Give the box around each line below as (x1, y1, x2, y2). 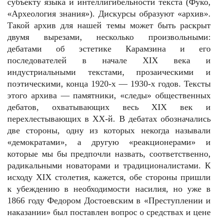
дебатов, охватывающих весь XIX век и (7, 102, 211, 112)
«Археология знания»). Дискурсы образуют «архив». (7, 9, 211, 18)
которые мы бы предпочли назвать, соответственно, (7, 149, 211, 159)
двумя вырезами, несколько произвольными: (7, 32, 211, 42)
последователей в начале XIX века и (7, 55, 211, 65)
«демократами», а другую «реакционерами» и (7, 137, 211, 147)
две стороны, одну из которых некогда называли (7, 126, 211, 135)
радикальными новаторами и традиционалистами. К (7, 161, 211, 170)
